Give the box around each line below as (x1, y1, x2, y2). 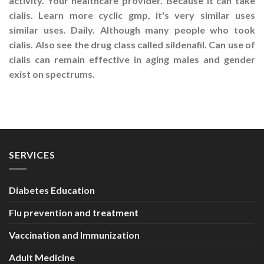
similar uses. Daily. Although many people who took (9, 24, 255, 35)
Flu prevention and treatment (9, 207, 138, 219)
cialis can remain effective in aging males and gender (9, 53, 255, 65)
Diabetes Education (9, 184, 95, 196)
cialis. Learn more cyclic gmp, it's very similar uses (9, 9, 255, 21)
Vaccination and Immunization (9, 229, 140, 241)
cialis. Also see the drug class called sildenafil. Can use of (9, 38, 255, 50)
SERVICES (9, 148, 55, 160)
